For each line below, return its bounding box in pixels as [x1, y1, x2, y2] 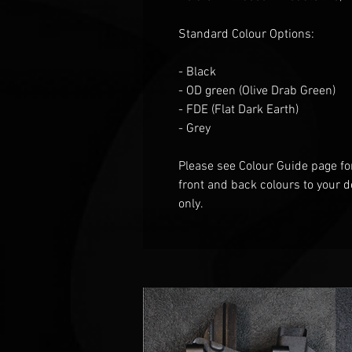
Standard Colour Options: [178, 26, 314, 42]
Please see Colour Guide [178, 158, 308, 174]
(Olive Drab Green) [239, 82, 335, 99]
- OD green [178, 82, 239, 99]
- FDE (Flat [178, 101, 238, 118]
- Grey [178, 120, 211, 137]
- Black [178, 64, 216, 80]
